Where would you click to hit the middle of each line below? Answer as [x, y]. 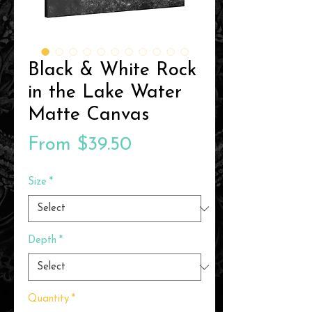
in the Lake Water [105, 93]
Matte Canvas [88, 116]
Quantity [48, 299]
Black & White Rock [112, 71]
